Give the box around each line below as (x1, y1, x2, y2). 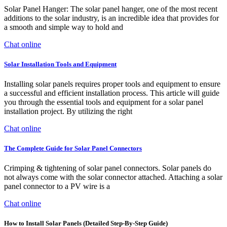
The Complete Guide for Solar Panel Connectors (4, 144, 142, 153)
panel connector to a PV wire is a (4, 182, 110, 191)
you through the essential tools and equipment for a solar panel (4, 97, 203, 106)
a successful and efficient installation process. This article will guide (4, 88, 219, 97)
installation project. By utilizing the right (4, 106, 132, 116)
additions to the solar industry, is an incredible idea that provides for (4, 13, 219, 22)
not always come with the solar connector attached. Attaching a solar (4, 173, 222, 182)
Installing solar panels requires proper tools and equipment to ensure (4, 79, 220, 88)
